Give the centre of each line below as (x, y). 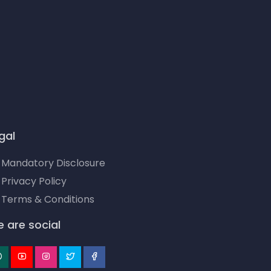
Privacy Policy (34, 181)
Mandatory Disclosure (53, 163)
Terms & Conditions (48, 199)
